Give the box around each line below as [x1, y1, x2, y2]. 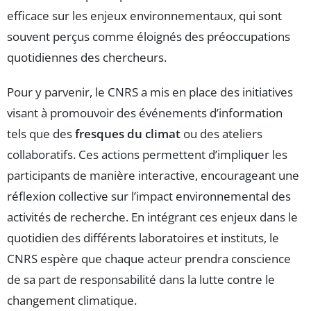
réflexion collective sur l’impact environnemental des [7, 188, 291, 205]
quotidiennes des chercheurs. [7, 49, 167, 66]
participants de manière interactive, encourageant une [7, 167, 299, 184]
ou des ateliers [180, 126, 262, 142]
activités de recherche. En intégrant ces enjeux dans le [7, 209, 298, 226]
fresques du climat [75, 126, 180, 142]
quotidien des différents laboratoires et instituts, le [7, 230, 279, 246]
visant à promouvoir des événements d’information [7, 105, 283, 121]
